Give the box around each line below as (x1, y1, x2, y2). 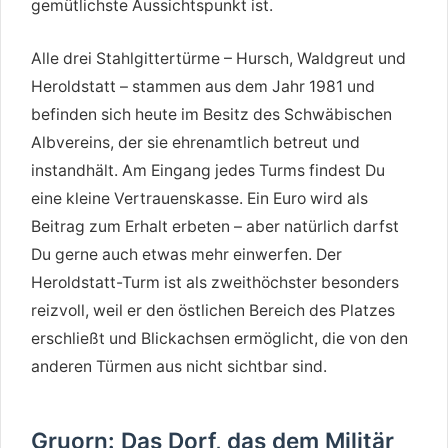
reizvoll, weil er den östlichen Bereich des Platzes (31, 300, 395, 320)
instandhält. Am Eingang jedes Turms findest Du (31, 160, 385, 180)
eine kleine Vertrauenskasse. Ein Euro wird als (31, 188, 368, 208)
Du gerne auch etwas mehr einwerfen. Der (31, 244, 342, 264)
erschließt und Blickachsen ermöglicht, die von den (31, 328, 408, 348)
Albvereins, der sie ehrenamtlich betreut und (31, 132, 360, 152)
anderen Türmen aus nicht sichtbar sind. (31, 356, 327, 376)
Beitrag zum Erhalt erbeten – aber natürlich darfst (31, 216, 399, 236)
